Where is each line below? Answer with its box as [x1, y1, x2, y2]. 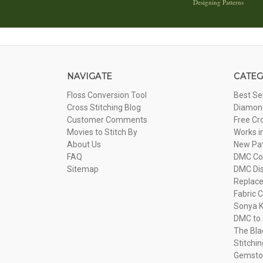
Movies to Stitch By [67, 127, 137, 137]
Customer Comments [67, 114, 147, 124]
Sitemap [67, 164, 99, 174]
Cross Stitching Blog [67, 102, 141, 112]
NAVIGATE [67, 70, 112, 82]
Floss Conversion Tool [67, 90, 147, 100]
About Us [67, 139, 101, 149]
